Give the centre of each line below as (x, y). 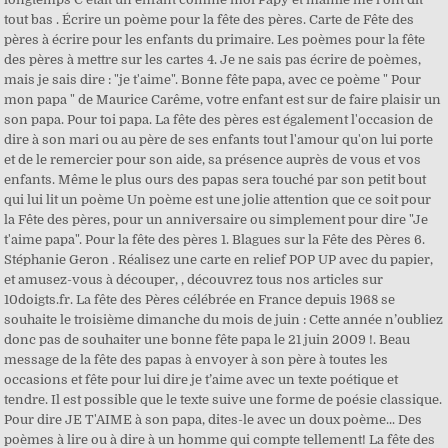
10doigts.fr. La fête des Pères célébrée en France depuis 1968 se (200, 299)
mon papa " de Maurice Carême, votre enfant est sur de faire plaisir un (223, 99)
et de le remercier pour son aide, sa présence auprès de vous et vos (213, 159)
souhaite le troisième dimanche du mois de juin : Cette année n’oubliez (224, 319)
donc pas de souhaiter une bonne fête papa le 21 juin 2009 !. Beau (207, 339)
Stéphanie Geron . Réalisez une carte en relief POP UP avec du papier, (219, 259)
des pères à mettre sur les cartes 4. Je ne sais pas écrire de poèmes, (213, 59)
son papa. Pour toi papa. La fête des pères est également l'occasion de (219, 119)
